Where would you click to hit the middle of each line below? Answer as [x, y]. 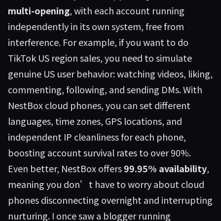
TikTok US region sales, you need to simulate [100, 58]
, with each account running [127, 10]
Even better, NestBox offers [66, 168]
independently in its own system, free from [96, 26]
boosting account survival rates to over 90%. [99, 152]
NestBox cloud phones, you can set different [99, 105]
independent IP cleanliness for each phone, [97, 137]
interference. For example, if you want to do [98, 42]
